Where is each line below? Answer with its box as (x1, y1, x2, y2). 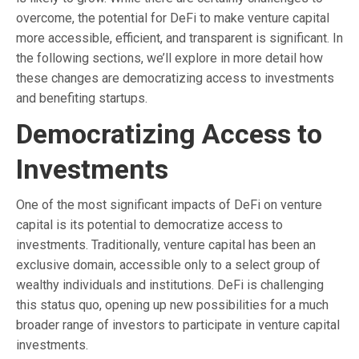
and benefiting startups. (16, 90, 147, 106)
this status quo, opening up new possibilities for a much (16, 296, 329, 313)
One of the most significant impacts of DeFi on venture (16, 196, 322, 212)
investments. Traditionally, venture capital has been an (16, 236, 316, 252)
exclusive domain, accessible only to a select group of (16, 256, 321, 272)
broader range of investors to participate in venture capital (16, 317, 340, 333)
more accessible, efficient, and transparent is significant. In (16, 30, 343, 46)
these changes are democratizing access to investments (16, 70, 334, 86)
